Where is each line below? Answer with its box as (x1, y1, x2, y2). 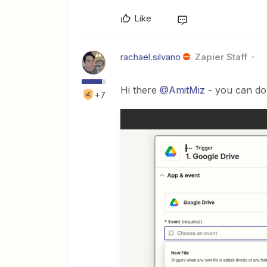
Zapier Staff (194, 51, 247, 63)
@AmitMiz (160, 83, 205, 96)
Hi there (120, 83, 160, 96)
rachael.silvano (120, 51, 181, 63)
